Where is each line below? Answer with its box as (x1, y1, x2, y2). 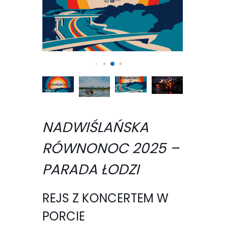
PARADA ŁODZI (42, 160, 139, 180)
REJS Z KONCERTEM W (42, 190, 168, 207)
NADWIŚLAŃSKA (42, 118, 149, 138)
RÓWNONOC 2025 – (42, 139, 179, 159)
